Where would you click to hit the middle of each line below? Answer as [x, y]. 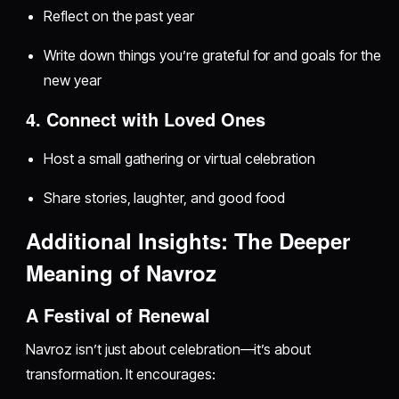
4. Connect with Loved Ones [146, 118]
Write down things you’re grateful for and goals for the [212, 55]
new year [73, 80]
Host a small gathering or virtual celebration [180, 158]
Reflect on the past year [119, 16]
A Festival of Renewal [118, 314]
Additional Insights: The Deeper [188, 240]
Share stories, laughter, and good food [165, 197]
